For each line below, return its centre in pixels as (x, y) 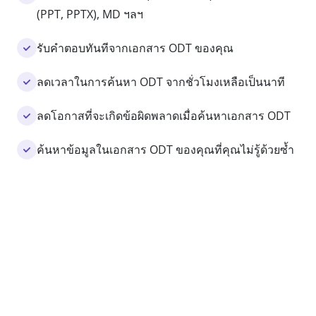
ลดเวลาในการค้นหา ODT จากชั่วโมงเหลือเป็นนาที (161, 82)
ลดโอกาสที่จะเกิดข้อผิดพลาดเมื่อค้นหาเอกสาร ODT (164, 116)
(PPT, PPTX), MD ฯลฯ (90, 14)
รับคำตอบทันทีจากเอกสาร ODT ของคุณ (135, 48)
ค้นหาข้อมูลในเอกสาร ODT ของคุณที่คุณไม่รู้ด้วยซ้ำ (165, 150)
